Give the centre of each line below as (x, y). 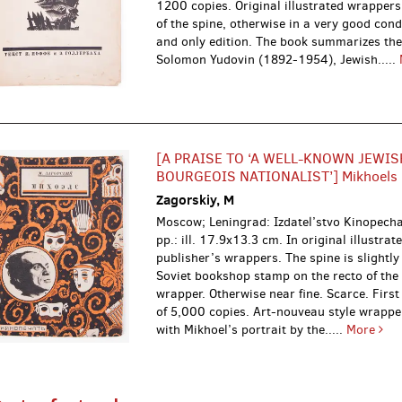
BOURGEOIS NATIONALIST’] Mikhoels (277, 177)
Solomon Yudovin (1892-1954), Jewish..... (278, 59)
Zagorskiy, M (196, 200)
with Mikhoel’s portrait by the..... (252, 330)
